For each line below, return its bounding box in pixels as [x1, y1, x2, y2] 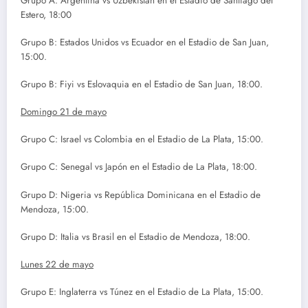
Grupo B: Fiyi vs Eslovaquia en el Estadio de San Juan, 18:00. [21, 77, 263, 91]
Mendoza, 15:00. [21, 202, 89, 216]
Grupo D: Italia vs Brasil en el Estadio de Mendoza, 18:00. [21, 230, 250, 243]
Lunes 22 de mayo [21, 258, 93, 272]
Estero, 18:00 [21, 8, 71, 21]
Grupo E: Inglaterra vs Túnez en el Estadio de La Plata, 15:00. [21, 285, 263, 299]
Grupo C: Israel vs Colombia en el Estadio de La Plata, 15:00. [21, 133, 263, 146]
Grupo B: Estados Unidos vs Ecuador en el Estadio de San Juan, [21, 35, 269, 49]
